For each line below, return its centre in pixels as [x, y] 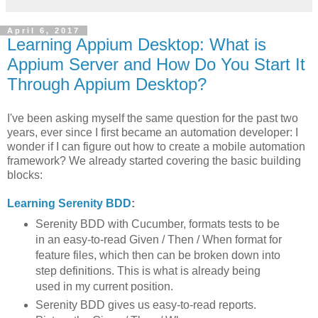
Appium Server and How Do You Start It [156, 65]
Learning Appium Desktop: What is [137, 45]
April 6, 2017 [44, 31]
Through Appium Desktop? [107, 84]
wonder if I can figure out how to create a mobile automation [156, 147]
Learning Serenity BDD [69, 204]
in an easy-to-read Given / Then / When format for [158, 239]
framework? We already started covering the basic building [154, 161]
